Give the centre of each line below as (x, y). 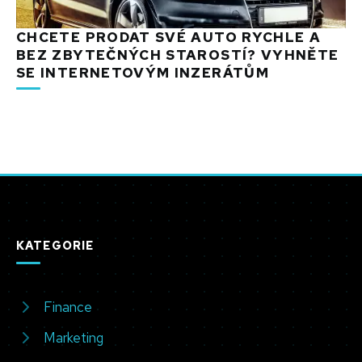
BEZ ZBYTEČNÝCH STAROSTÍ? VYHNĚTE (178, 55)
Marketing (74, 337)
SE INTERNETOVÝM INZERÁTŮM (143, 72)
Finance (68, 307)
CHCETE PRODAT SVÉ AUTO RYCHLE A (169, 37)
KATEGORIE (55, 246)
